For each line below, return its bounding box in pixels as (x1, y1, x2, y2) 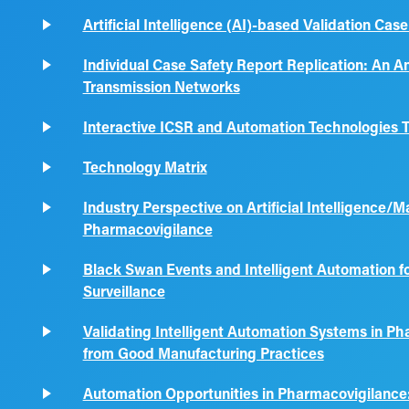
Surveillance (82, 281, 165, 300)
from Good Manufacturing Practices (82, 343, 324, 362)
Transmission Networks (82, 77, 240, 96)
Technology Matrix (82, 157, 207, 176)
